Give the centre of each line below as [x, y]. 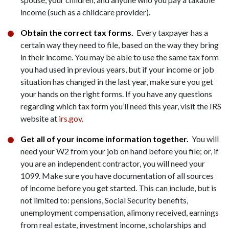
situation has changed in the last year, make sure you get [117, 82]
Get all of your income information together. [106, 139]
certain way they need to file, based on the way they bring [120, 45]
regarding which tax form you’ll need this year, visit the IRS [121, 106]
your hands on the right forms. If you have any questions [116, 94]
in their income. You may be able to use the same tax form [120, 57]
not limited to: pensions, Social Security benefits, [104, 200]
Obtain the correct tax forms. [78, 33]
